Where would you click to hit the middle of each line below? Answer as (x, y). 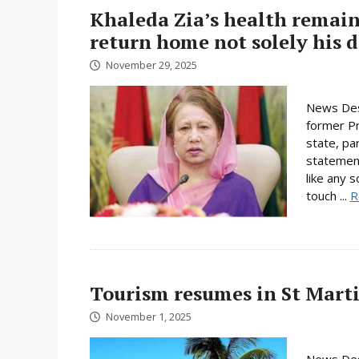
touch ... (328, 195)
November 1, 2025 (149, 316)
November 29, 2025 (151, 65)
